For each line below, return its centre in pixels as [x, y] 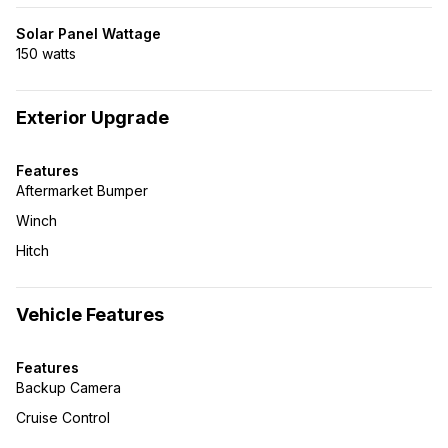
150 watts [46, 53]
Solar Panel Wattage [88, 33]
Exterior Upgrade [92, 117]
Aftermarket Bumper [82, 190]
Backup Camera [68, 387]
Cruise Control [63, 417]
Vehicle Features [90, 314]
